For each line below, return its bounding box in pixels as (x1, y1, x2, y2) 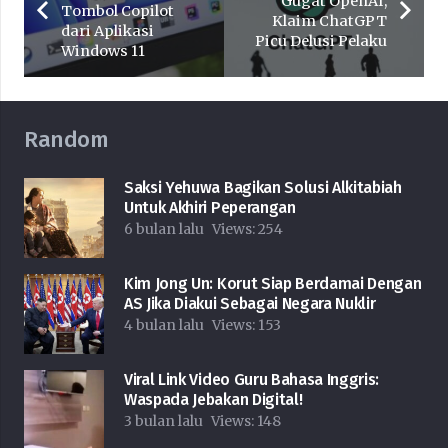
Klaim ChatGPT (272, 12, 388, 31)
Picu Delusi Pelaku (255, 32, 388, 51)
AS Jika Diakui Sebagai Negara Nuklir (124, 294, 376, 314)
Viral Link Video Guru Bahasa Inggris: (124, 370, 380, 390)
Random (24, 126, 109, 154)
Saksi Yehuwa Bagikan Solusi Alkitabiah (124, 178, 402, 198)
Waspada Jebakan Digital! (124, 390, 303, 410)
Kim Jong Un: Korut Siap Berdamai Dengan (124, 274, 422, 294)
